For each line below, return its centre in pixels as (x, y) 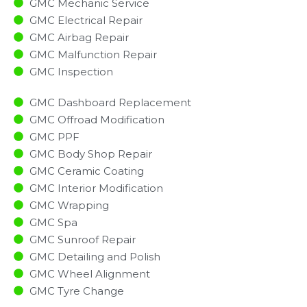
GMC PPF (54, 136)
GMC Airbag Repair (79, 37)
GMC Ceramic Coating (86, 171)
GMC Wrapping (69, 205)
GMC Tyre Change (76, 291)
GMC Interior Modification (96, 188)
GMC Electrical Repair (86, 20)
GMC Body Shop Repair (90, 153)
